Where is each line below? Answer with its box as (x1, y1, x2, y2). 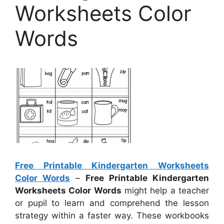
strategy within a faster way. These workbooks (15, 210, 209, 220)
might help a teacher (121, 185, 209, 195)
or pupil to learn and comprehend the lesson (15, 197, 209, 208)
